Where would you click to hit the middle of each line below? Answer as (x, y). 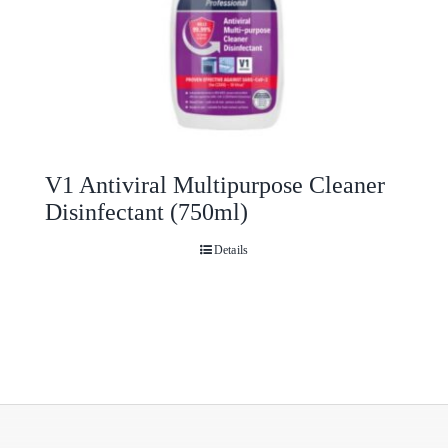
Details (231, 249)
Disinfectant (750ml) (146, 211)
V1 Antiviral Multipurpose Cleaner (215, 184)
